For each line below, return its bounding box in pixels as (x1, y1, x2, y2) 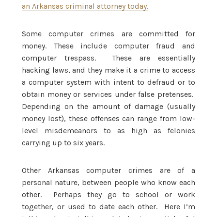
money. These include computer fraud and (22, 41, 195, 50)
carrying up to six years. (22, 138, 105, 147)
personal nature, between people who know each (22, 177, 195, 187)
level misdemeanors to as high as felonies (22, 125, 195, 135)
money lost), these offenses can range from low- (22, 113, 195, 123)
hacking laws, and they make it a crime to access (22, 65, 195, 75)
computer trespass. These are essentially (22, 53, 195, 62)
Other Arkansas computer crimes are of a (22, 165, 195, 175)
